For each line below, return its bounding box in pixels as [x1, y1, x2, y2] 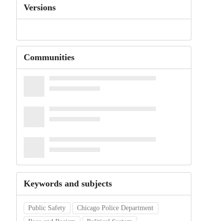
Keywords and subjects [23, 179, 112, 189]
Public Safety [28, 204, 66, 212]
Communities [23, 52, 74, 63]
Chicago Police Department [77, 204, 154, 212]
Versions [23, 2, 56, 12]
